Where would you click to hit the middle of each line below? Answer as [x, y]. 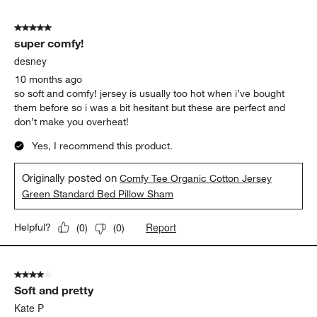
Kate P [29, 308]
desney [31, 61]
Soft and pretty [54, 290]
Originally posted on [71, 178]
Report [161, 227]
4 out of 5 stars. [50, 275]
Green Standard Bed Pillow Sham [98, 194]
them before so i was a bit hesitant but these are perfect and [150, 108]
